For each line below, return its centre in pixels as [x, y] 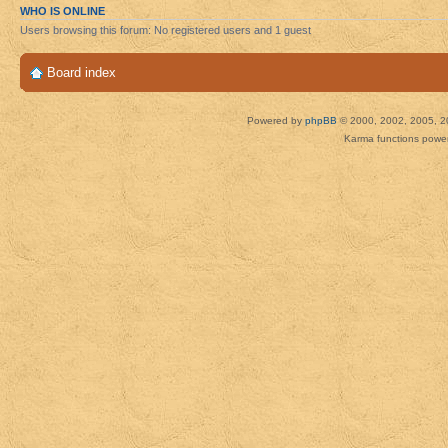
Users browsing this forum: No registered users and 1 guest [165, 29]
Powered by [275, 121]
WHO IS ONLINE [62, 10]
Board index [81, 73]
